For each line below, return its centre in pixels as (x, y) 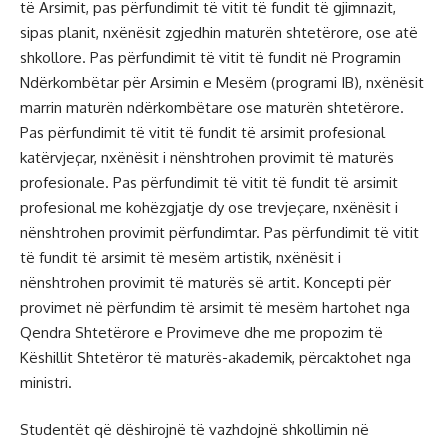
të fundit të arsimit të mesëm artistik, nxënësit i (180, 257)
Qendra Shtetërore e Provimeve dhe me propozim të (201, 332)
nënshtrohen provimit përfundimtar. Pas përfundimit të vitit (219, 232)
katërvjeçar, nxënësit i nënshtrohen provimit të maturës (207, 157)
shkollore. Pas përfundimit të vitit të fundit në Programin (210, 57)
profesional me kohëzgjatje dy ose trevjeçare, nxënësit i (209, 207)
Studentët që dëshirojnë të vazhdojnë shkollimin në (194, 429)
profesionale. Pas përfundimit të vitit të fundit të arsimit (209, 182)
